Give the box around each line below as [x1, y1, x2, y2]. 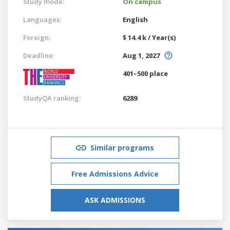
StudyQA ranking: [23, 93, 81, 103]
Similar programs [90, 142, 154, 152]
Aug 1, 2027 [123, 50, 160, 60]
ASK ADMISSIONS [85, 195, 145, 205]
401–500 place [123, 68, 168, 78]
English [123, 14, 148, 24]
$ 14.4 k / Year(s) [123, 32, 176, 42]
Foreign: [23, 32, 50, 42]
